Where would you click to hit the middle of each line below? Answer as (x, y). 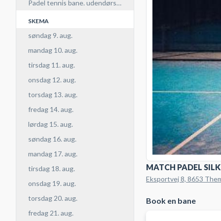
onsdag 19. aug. (52, 183)
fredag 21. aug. (51, 213)
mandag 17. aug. (53, 154)
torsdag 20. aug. (53, 198)
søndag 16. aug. (52, 139)
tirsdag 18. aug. (52, 168)
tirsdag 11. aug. (52, 65)
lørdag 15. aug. (51, 124)
